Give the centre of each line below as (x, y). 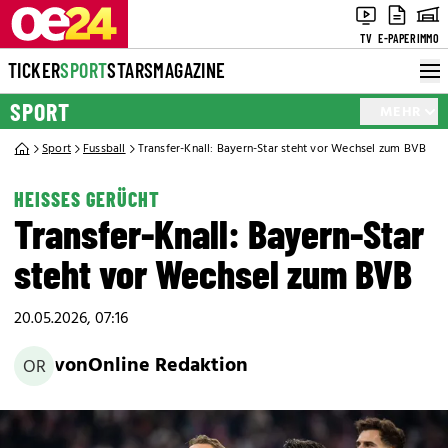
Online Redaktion (168, 365)
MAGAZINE (189, 70)
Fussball (104, 149)
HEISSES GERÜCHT (87, 199)
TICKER (34, 70)
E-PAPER (397, 38)
